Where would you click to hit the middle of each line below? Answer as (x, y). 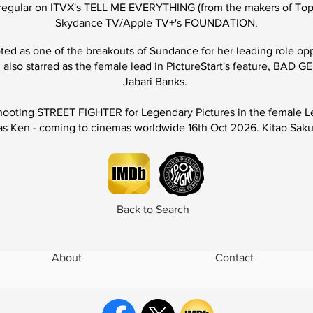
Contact (234, 257)
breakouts (110, 51)
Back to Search (153, 209)
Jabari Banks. (156, 81)
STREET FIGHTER (79, 112)
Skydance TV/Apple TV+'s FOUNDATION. (156, 23)
